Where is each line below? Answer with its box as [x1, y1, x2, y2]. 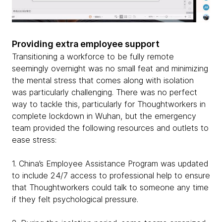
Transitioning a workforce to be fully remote [12, 52, 174, 62]
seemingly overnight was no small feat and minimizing [12, 63, 208, 74]
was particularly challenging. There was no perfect [12, 87, 197, 98]
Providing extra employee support [12, 39, 162, 50]
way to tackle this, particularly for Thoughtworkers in [12, 99, 206, 110]
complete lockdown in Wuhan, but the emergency [12, 111, 196, 121]
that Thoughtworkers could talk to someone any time [12, 182, 209, 193]
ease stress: [12, 135, 56, 145]
